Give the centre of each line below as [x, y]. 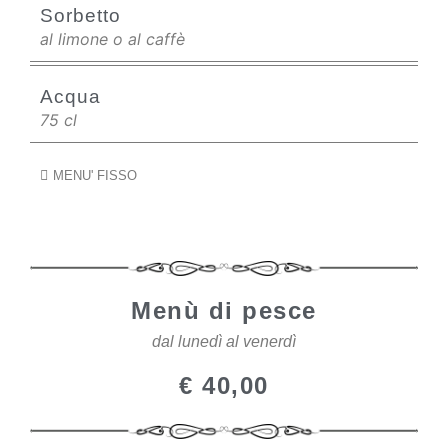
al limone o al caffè [112, 39]
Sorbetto [80, 15]
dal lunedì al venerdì [224, 341]
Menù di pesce [224, 310]
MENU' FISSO [94, 175]
